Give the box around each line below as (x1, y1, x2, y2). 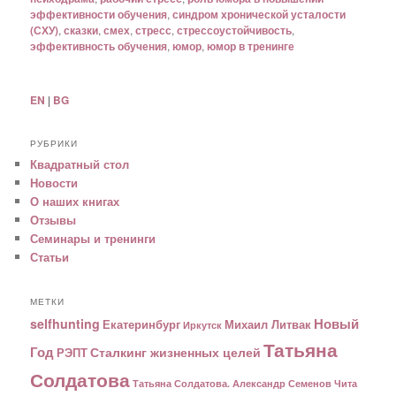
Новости (30, 174, 79, 192)
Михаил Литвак (225, 316, 312, 332)
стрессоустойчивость (177, 21, 293, 38)
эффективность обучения (30, 37, 168, 54)
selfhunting (30, 314, 101, 332)
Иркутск (183, 317, 223, 331)
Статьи (30, 248, 70, 266)
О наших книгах (30, 193, 120, 210)
